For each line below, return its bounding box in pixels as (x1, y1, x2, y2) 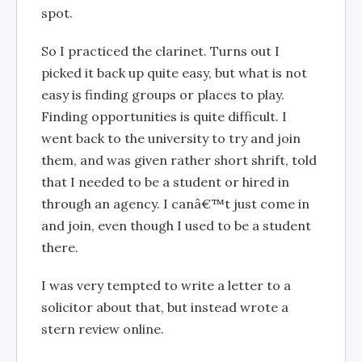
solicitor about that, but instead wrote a (41, 298, 288, 315)
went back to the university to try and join (41, 129, 301, 146)
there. (41, 238, 78, 255)
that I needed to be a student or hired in (41, 173, 289, 190)
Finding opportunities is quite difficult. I (41, 107, 287, 124)
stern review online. (41, 320, 164, 337)
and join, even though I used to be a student (41, 217, 311, 234)
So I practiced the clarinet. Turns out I (41, 42, 280, 59)
